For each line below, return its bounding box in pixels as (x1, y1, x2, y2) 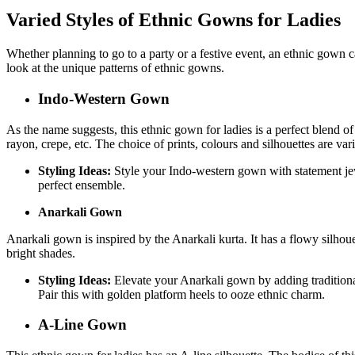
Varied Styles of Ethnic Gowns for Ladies (6, 10, 345, 31)
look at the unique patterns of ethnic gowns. (6, 61, 227, 75)
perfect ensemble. (38, 177, 125, 192)
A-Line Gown (38, 316, 127, 334)
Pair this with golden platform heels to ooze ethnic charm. (38, 287, 328, 301)
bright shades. (6, 246, 78, 260)
